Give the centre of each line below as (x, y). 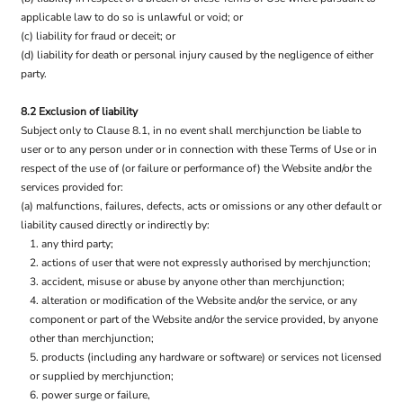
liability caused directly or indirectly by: (115, 225)
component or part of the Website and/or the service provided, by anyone (204, 319)
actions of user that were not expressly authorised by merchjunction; (206, 263)
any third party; (77, 244)
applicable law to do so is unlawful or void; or (132, 17)
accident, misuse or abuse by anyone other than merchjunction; (193, 282)
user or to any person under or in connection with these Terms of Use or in (199, 149)
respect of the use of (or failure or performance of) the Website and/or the (196, 168)
